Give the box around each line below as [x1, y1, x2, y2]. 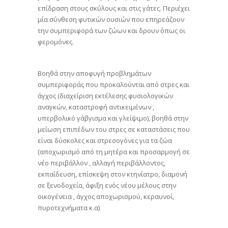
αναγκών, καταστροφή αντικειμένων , [38, 102, 154, 111]
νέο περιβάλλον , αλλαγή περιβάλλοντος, [38, 158, 165, 167]
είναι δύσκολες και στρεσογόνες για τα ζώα [38, 136, 172, 145]
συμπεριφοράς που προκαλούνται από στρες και [38, 80, 189, 89]
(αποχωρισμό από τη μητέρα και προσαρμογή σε [38, 147, 190, 156]
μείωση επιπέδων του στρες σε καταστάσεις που [38, 125, 190, 134]
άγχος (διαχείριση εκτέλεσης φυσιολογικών [38, 91, 173, 100]
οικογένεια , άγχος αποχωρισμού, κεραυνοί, [38, 192, 174, 201]
